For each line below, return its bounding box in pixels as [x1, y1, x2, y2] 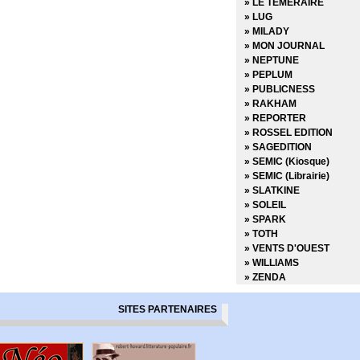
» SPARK [244, 213, 286, 225]
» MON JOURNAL [244, 39, 325, 51]
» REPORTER [244, 112, 306, 124]
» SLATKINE [244, 184, 300, 196]
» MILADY [244, 25, 289, 37]
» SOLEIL [244, 198, 286, 211]
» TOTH [244, 227, 278, 239]
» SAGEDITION [244, 141, 312, 153]
